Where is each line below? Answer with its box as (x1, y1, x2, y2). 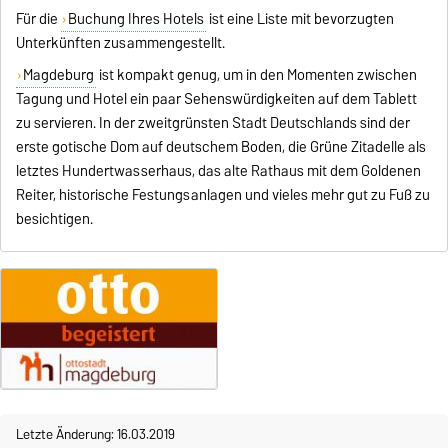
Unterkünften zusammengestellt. (16, 30, 226, 55)
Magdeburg (22, 62, 94, 87)
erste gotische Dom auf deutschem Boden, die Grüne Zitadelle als (16, 134, 427, 159)
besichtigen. (16, 206, 94, 231)
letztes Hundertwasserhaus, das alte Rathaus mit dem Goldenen (16, 158, 422, 183)
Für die (16, 6, 62, 31)
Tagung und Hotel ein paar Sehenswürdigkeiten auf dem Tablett (16, 86, 418, 111)
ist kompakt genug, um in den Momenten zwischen (95, 62, 417, 87)
